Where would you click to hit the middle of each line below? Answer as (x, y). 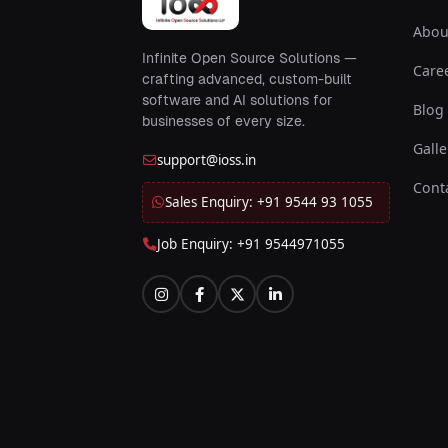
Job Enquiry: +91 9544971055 (251, 244)
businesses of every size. (223, 121)
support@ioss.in (206, 160)
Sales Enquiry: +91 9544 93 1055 (269, 202)
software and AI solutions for (237, 100)
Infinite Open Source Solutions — (249, 58)
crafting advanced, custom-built (247, 79)
